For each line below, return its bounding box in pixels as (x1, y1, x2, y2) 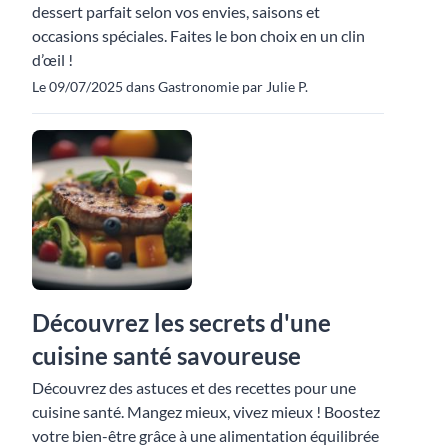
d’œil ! (32, 49, 73, 69)
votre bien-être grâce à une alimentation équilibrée (32, 425, 379, 445)
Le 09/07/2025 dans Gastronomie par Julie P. (32, 77, 308, 95)
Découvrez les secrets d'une (32, 307, 331, 337)
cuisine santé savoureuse (32, 340, 301, 370)
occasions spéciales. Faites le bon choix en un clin (32, 25, 365, 45)
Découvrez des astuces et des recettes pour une (32, 377, 356, 397)
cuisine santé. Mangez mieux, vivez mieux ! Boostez (32, 401, 380, 421)
